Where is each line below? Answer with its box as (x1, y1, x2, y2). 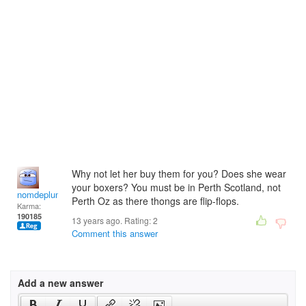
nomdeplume (17, 188, 68, 201)
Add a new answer (18, 276, 103, 290)
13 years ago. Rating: (72, 214, 153, 226)
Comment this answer (72, 227, 158, 240)
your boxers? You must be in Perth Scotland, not (72, 180, 281, 194)
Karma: (17, 200, 41, 211)
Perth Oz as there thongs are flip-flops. (72, 194, 239, 208)
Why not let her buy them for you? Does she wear (72, 167, 286, 180)
